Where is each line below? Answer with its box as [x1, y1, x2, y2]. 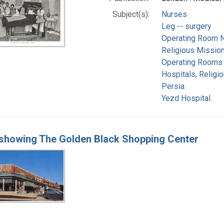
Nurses [161, 9, 187, 19]
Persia [161, 81, 184, 91]
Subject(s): [112, 9, 149, 19]
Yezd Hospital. [161, 93, 212, 103]
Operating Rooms [161, 57, 222, 67]
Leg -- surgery [161, 21, 211, 31]
